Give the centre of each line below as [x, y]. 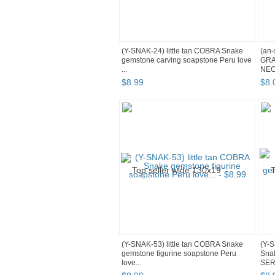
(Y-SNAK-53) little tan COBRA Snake [182, 245]
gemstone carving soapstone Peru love [187, 60]
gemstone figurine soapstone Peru [179, 254]
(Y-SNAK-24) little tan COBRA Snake [182, 51]
